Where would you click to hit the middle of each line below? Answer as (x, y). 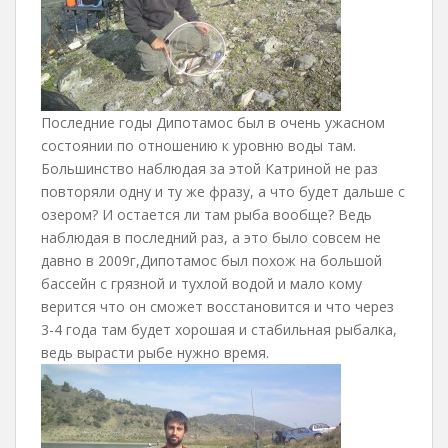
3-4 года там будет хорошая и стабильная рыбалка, (219, 329)
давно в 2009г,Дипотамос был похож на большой (211, 260)
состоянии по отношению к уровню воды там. (198, 145)
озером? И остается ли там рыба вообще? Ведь (206, 214)
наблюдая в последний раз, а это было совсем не (211, 237)
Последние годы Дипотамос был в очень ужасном (213, 122)
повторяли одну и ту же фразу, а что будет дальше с (223, 191)
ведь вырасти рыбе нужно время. (155, 352)
